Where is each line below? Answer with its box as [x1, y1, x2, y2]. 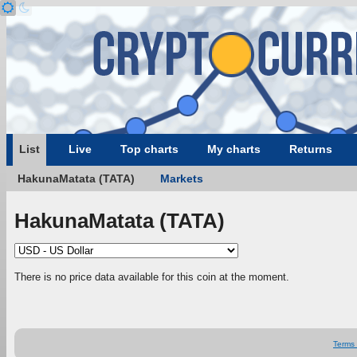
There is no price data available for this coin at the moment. [14, 270, 289, 283]
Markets [160, 172, 203, 185]
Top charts [120, 143, 178, 155]
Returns [289, 143, 332, 155]
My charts [207, 143, 261, 155]
